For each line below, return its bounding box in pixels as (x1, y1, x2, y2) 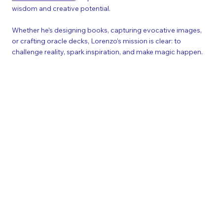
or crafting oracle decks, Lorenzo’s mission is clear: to (12, 37, 182, 46)
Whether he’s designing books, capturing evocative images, (12, 26, 202, 35)
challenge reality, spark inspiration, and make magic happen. (12, 47, 203, 57)
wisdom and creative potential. (12, 4, 111, 13)
